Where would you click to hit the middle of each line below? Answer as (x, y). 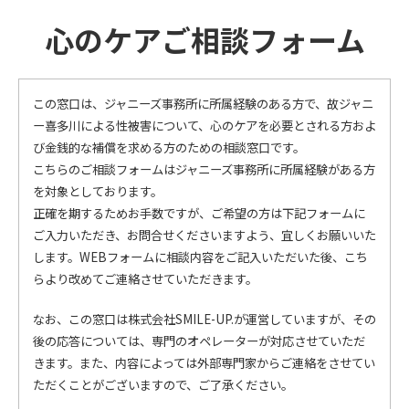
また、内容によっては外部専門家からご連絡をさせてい (227, 363)
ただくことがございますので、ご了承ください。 (163, 385)
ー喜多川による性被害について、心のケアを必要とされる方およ (204, 126)
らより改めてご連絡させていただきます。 (145, 279)
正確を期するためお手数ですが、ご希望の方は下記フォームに (199, 213)
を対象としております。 (98, 191)
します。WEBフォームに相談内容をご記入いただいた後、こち (200, 257)
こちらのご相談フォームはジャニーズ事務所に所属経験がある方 (204, 169)
